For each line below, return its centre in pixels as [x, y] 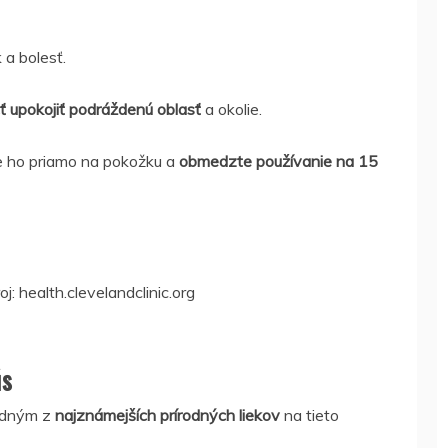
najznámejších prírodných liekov [167, 415]
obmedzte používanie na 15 [278, 161]
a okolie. [231, 109]
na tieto [309, 415]
